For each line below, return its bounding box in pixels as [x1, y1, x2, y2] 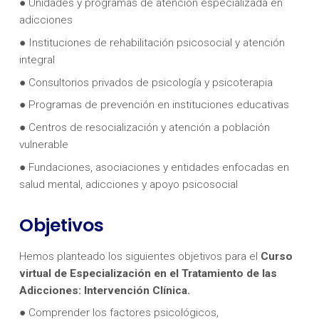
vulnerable [19, 137, 68, 151]
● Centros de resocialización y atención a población [19, 120, 270, 134]
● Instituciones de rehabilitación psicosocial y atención [19, 36, 285, 49]
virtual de [19, 266, 70, 280]
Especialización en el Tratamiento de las [69, 266, 277, 280]
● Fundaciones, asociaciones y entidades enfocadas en [19, 160, 289, 174]
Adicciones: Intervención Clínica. [19, 283, 190, 297]
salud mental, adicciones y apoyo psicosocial [19, 177, 238, 191]
